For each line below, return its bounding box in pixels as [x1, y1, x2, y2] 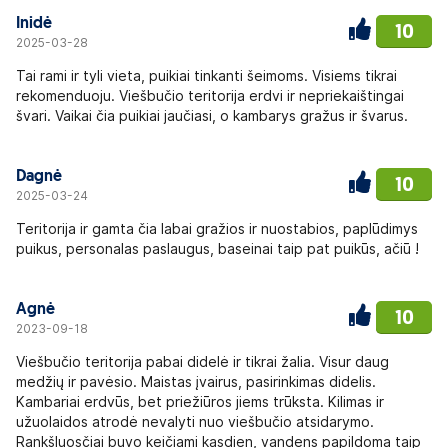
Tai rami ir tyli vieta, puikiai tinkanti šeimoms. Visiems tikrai [16, 67, 397, 84]
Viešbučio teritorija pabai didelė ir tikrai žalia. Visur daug [16, 353, 389, 370]
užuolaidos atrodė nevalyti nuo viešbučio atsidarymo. [16, 413, 374, 430]
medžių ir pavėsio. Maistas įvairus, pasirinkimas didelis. [16, 373, 376, 390]
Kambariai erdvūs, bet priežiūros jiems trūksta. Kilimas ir [16, 393, 384, 410]
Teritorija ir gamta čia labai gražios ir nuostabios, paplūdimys [16, 220, 418, 237]
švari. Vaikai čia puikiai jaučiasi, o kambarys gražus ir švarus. [16, 107, 408, 124]
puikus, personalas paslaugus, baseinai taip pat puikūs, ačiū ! [16, 240, 419, 257]
